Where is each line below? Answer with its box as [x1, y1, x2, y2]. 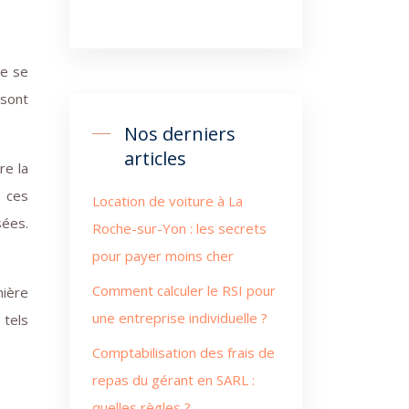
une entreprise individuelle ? [92, 309, 267, 327]
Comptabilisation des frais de [92, 343, 275, 362]
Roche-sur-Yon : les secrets [92, 219, 267, 237]
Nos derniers [124, 121, 236, 146]
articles [124, 146, 186, 171]
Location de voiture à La [92, 192, 243, 210]
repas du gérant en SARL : [92, 371, 255, 389]
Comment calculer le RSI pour [92, 281, 276, 299]
